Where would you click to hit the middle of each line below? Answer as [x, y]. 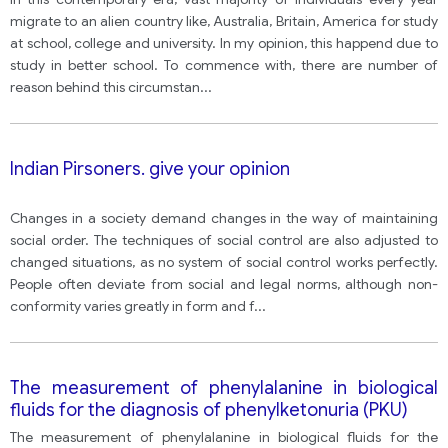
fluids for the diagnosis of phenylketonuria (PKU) [209, 410]
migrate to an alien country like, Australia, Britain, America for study [224, 21]
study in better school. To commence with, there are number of [224, 65]
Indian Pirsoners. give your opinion [150, 169]
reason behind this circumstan [105, 87]
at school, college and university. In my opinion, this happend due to [224, 43]
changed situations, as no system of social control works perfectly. [224, 262]
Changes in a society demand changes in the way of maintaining [224, 218]
